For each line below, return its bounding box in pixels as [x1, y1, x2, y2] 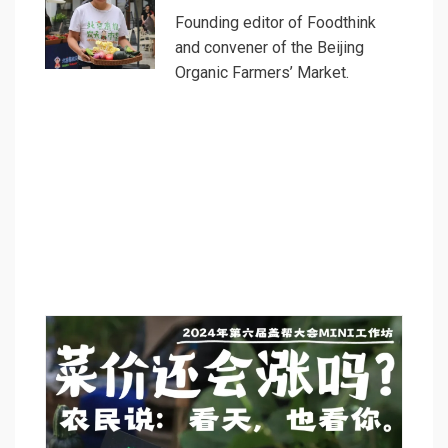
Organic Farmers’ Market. [175, 63, 349, 83]
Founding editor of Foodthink [175, 13, 376, 33]
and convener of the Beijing [175, 38, 364, 58]
